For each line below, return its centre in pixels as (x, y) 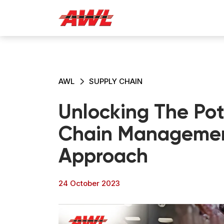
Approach (103, 157)
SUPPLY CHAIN (115, 81)
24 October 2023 (89, 183)
